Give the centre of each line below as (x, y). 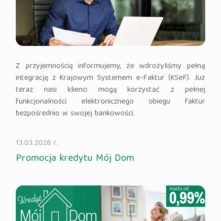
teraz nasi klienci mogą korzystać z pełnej (110, 90)
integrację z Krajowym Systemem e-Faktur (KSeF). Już (110, 78)
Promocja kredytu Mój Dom (75, 158)
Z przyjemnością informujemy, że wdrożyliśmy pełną (110, 66)
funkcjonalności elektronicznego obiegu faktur (110, 102)
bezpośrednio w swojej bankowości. (75, 114)
